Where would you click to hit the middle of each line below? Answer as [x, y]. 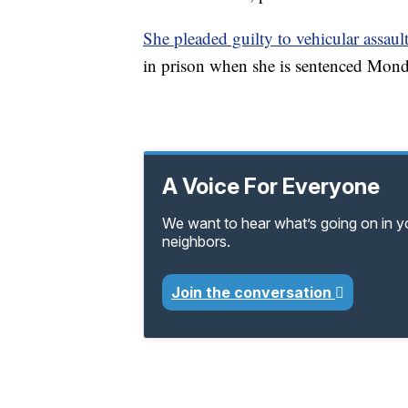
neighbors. [196, 242]
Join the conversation [253, 293]
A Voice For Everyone [271, 187]
